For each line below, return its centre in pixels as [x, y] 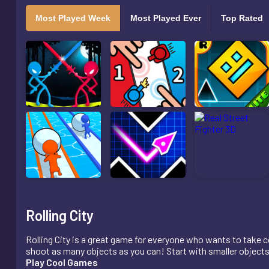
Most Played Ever [165, 18]
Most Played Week [73, 18]
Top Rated [242, 18]
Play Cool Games [62, 262]
